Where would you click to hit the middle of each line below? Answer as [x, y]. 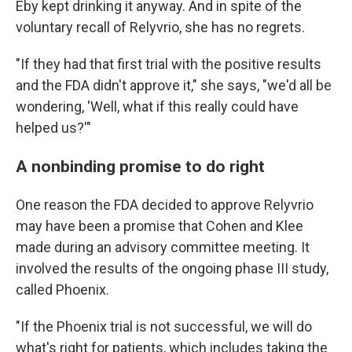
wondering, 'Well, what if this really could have [157, 106]
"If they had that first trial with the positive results [169, 64]
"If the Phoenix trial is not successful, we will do [164, 326]
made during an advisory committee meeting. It [163, 247]
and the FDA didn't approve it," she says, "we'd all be [174, 85]
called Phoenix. [62, 290]
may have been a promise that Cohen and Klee [159, 226]
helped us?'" [53, 128]
